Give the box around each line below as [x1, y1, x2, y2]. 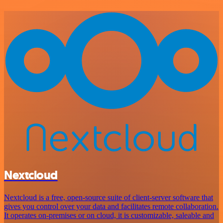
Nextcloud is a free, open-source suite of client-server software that [4, 193, 213, 202]
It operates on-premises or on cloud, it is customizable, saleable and [4, 211, 214, 220]
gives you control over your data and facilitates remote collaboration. [4, 202, 219, 211]
